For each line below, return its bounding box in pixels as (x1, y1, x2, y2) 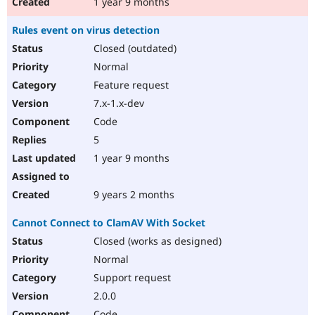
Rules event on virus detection (12, 23, 160, 37)
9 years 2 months (91, 188, 174, 202)
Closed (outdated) (91, 41, 176, 56)
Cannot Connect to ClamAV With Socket (12, 216, 205, 230)
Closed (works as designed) (91, 234, 221, 248)
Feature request (91, 78, 169, 92)
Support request (91, 271, 171, 285)
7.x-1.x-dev (91, 96, 144, 110)
